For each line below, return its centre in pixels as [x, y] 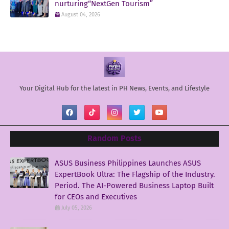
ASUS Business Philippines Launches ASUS [128, 163]
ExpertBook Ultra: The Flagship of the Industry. [135, 174]
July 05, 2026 [77, 208]
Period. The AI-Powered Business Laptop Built [134, 185]
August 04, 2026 [81, 14]
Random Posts [114, 138]
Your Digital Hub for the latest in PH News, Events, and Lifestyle [114, 88]
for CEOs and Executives [96, 197]
